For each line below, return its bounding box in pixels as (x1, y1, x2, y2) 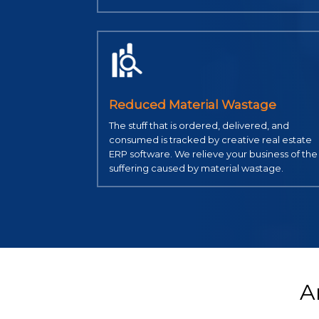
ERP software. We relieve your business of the (108, 148, 318, 160)
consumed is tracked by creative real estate (108, 134, 312, 146)
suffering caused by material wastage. (108, 162, 283, 174)
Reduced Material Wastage (108, 98, 276, 113)
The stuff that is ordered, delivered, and (108, 120, 289, 132)
